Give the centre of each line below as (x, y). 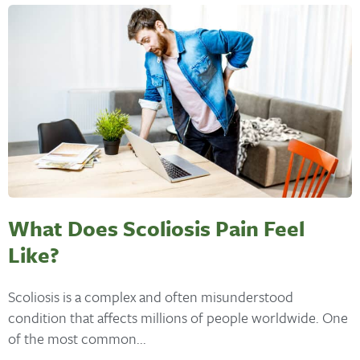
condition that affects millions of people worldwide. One (178, 318)
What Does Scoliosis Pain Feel (156, 228)
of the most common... (77, 339)
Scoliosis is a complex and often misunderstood (151, 297)
